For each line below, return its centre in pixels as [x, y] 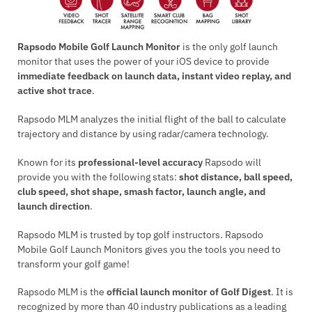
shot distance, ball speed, [236, 177]
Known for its [48, 162]
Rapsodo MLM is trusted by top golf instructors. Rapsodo [140, 234]
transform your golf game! [73, 264]
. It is [282, 292]
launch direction [54, 206]
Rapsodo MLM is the [62, 292]
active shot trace [55, 91]
